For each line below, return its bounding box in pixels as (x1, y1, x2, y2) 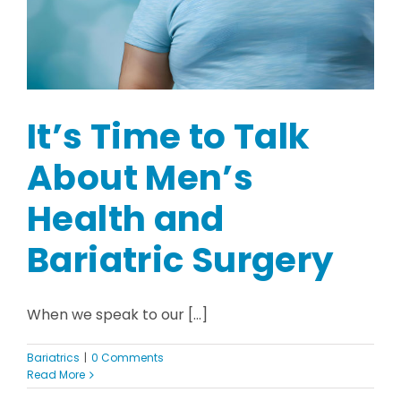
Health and (27, 194, 225, 244)
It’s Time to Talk (27, 112, 311, 162)
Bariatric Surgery (27, 235, 334, 286)
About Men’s (27, 153, 254, 203)
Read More (27, 367, 85, 383)
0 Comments (91, 350, 164, 366)
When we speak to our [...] (27, 304, 208, 326)
